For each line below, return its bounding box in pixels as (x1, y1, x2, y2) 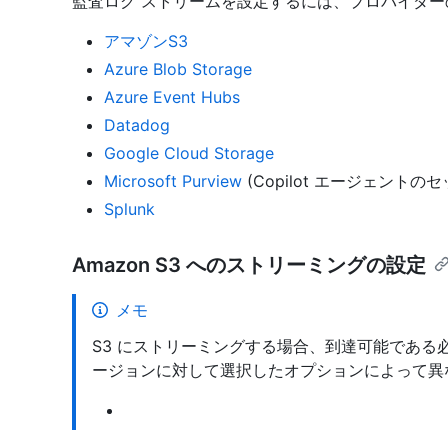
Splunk (104, 198, 155, 219)
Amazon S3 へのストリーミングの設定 (72, 252, 426, 277)
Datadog (104, 114, 170, 135)
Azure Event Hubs (104, 86, 240, 107)
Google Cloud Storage (104, 142, 274, 163)
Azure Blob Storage (104, 58, 252, 79)
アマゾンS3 (104, 30, 188, 51)
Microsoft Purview (104, 170, 242, 191)
